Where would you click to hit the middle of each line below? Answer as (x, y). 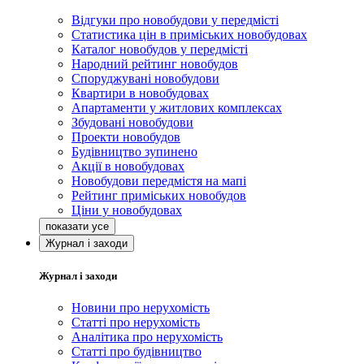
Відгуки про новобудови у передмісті (175, 19)
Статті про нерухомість (136, 322)
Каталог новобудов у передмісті (160, 49)
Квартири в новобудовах (140, 93)
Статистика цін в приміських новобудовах (189, 34)
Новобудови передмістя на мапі (159, 180)
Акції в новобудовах (128, 166)
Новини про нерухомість (141, 307)
